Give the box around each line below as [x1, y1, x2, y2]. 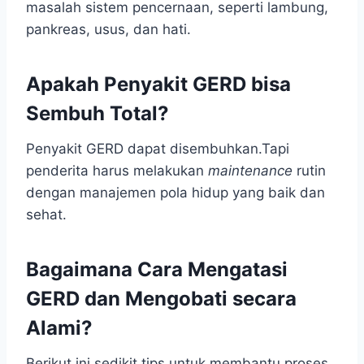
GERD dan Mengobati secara [26, 287, 297, 311]
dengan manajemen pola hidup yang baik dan [26, 184, 325, 201]
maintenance [208, 162, 292, 180]
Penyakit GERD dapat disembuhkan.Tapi [26, 141, 289, 158]
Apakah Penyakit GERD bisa [26, 72, 291, 97]
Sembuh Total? [26, 102, 169, 126]
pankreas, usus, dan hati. [26, 21, 191, 38]
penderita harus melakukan [26, 162, 208, 180]
